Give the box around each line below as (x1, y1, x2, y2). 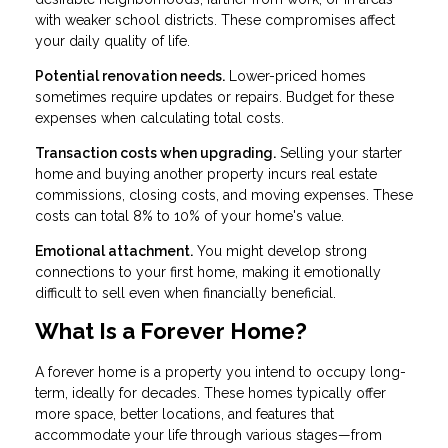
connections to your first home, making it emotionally (35, 263, 381, 280)
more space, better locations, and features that (35, 405, 334, 422)
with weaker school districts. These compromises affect (35, 11, 395, 28)
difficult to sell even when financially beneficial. (35, 284, 336, 301)
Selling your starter (276, 144, 402, 161)
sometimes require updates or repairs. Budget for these (35, 88, 394, 105)
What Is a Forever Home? (35, 317, 307, 344)
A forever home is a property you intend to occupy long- (35, 363, 406, 380)
